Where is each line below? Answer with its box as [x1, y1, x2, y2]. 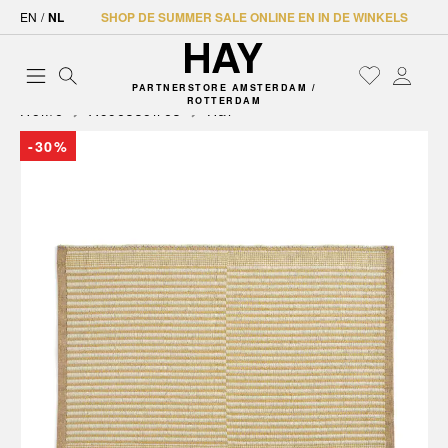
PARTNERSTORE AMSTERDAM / [132, 81, 316, 94]
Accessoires [89, 100, 182, 120]
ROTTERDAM [186, 94, 262, 107]
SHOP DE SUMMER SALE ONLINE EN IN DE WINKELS [100, 8, 408, 26]
